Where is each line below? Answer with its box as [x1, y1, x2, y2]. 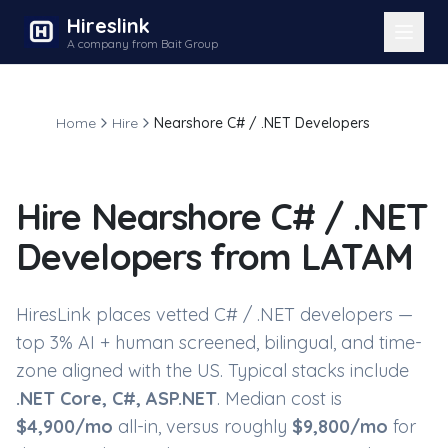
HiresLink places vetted [16, 303, 214, 326]
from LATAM [201, 234, 414, 279]
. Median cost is [217, 387, 342, 410]
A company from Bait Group [66, 36, 218, 51]
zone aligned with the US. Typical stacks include [16, 359, 409, 382]
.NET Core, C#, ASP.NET [16, 387, 217, 410]
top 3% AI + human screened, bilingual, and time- [16, 331, 422, 354]
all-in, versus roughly [113, 415, 292, 438]
